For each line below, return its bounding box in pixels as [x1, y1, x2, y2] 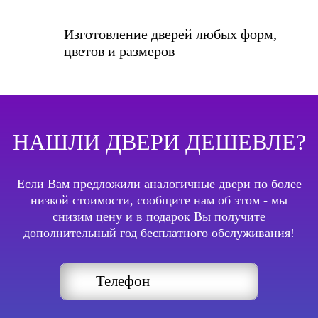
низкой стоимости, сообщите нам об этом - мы [31, 192, 287, 207]
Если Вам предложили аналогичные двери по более [16, 176, 302, 191]
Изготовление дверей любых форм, [64, 26, 277, 42]
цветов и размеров [64, 43, 175, 59]
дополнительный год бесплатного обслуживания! [23, 225, 295, 240]
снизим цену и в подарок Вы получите [53, 209, 265, 224]
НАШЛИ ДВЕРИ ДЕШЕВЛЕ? [12, 128, 306, 155]
